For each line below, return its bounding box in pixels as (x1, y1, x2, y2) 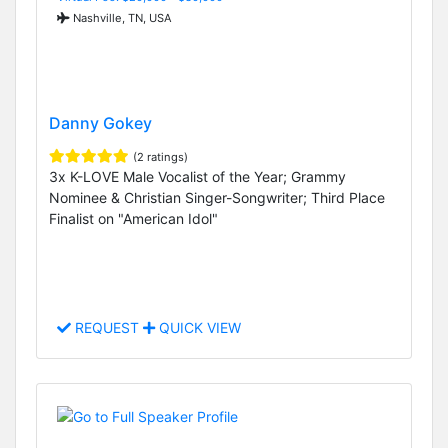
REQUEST (71, 319, 143, 337)
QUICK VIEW (155, 319, 241, 337)
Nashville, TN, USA (70, 10, 172, 25)
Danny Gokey (49, 113, 152, 134)
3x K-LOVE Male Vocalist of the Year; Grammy (49, 168, 346, 186)
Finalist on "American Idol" (49, 210, 218, 228)
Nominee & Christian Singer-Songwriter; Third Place (49, 189, 385, 207)
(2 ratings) (133, 150, 188, 165)
